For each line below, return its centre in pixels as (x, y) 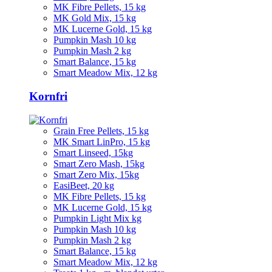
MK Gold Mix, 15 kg (95, 18)
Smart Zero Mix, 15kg (96, 174)
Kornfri (48, 97)
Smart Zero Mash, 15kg (99, 163)
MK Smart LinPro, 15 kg (102, 141)
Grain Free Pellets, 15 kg (101, 131)
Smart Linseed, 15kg (93, 152)
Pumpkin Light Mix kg (97, 218)
